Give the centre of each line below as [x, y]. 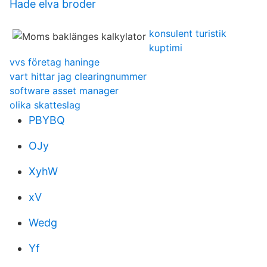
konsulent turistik [188, 33]
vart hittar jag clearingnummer [78, 76]
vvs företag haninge [55, 62]
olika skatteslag [45, 105]
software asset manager [64, 91]
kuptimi [166, 48]
